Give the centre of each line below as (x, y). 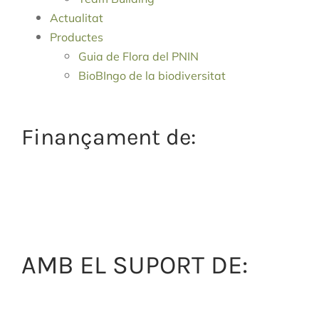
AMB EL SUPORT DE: (135, 265)
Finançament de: (109, 137)
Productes (77, 37)
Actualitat (77, 18)
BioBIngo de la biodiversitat (152, 76)
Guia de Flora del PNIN (138, 57)
